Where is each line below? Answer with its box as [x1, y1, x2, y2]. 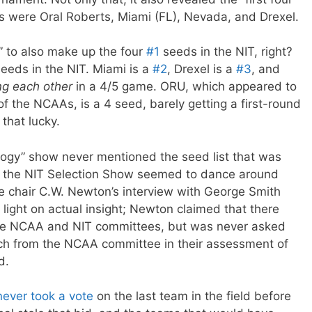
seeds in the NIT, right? [159, 45, 292, 59]
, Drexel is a [167, 62, 236, 77]
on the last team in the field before [97, 289, 291, 304]
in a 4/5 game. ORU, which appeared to [72, 79, 297, 94]
